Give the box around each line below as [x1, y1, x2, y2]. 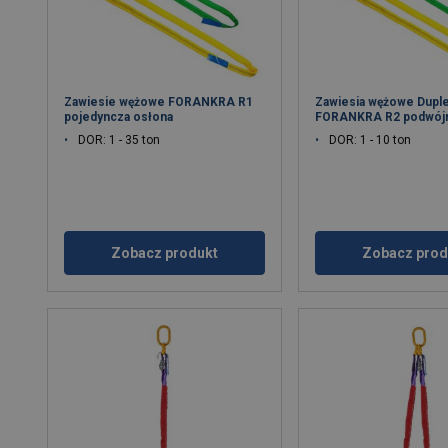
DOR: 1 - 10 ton [329, 132, 412, 147]
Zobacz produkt [111, 244, 219, 261]
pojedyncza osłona [64, 109, 174, 124]
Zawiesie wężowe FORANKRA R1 [64, 94, 254, 109]
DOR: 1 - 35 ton [78, 132, 161, 147]
